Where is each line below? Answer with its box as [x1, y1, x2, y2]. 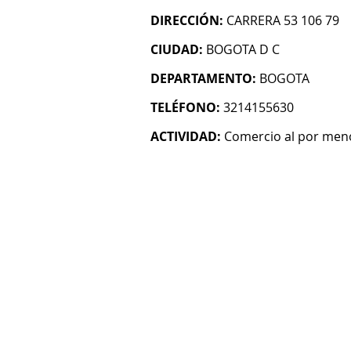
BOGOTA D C [206, 41, 280, 58]
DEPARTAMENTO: [150, 70, 256, 87]
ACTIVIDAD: [150, 128, 221, 145]
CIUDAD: [150, 41, 203, 58]
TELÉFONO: [150, 99, 220, 116]
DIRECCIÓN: [150, 12, 223, 29]
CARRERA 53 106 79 [226, 12, 339, 29]
